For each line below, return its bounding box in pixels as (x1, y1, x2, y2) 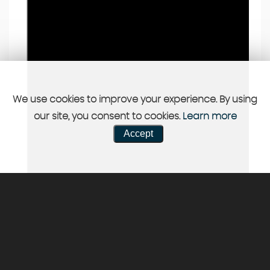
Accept (123, 128, 153, 139)
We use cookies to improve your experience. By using (13, 95, 257, 104)
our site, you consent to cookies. (33, 111, 183, 121)
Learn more (182, 111, 237, 121)
